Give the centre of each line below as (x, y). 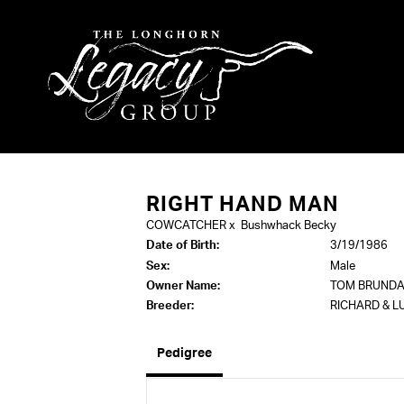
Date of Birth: (183, 246)
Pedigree (184, 353)
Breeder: (170, 306)
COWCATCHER (186, 226)
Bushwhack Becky (289, 226)
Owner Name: (183, 286)
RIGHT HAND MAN (243, 205)
